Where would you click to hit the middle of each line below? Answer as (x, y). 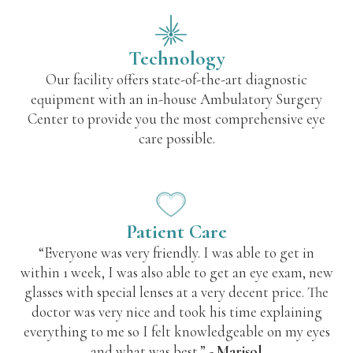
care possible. (176, 139)
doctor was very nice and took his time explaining (176, 312)
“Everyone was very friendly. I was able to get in (176, 253)
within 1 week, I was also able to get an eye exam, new (176, 273)
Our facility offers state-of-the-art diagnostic (176, 80)
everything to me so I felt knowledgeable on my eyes (176, 332)
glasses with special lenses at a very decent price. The (176, 293)
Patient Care (176, 232)
